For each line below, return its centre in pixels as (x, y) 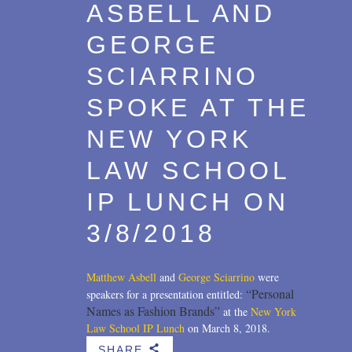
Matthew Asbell (121, 277)
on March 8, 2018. (227, 328)
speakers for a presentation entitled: (166, 294)
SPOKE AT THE (198, 107)
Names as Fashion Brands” (155, 310)
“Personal (270, 293)
